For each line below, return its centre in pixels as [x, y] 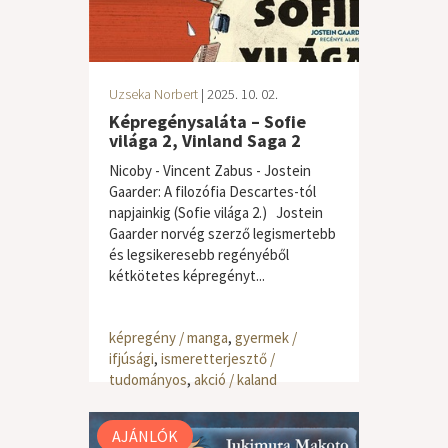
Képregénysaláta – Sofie [207, 121]
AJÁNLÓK [145, 436]
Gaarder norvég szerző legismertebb [222, 233]
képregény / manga [168, 337]
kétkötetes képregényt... [187, 275]
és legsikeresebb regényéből [199, 254]
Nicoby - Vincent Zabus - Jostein [210, 170]
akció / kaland [235, 379]
